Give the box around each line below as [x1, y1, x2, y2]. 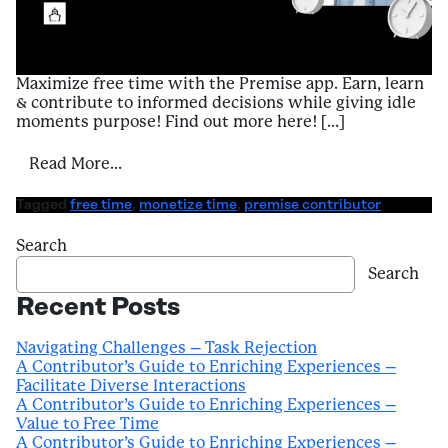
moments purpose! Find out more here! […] [16, 114, 345, 130]
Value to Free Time [16, 416, 159, 432]
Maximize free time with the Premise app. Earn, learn [16, 76, 424, 92]
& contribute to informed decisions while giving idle [16, 95, 416, 111]
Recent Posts [16, 293, 180, 321]
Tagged [16, 196, 70, 213]
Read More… [29, 156, 122, 172]
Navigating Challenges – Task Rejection [16, 340, 317, 356]
